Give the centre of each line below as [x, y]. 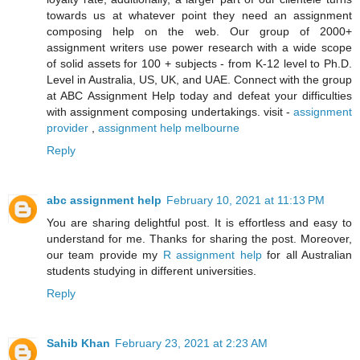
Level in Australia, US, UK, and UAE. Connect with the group [199, 79]
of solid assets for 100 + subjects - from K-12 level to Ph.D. [199, 63]
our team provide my [105, 254]
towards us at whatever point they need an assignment [199, 15]
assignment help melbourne [169, 127]
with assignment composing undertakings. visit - [170, 111]
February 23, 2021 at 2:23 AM [191, 343]
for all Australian [307, 254]
